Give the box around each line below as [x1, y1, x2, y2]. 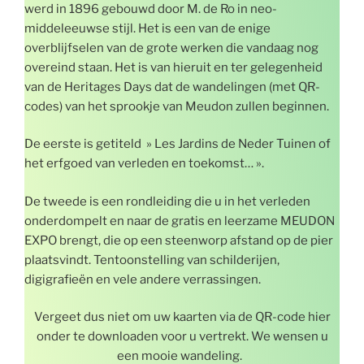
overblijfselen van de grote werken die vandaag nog [24, 40, 318, 55]
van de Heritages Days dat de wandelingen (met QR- [24, 79, 320, 94]
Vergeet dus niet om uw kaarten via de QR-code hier [33, 310, 331, 324]
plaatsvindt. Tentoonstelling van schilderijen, [24, 252, 279, 267]
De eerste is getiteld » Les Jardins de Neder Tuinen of [24, 136, 331, 151]
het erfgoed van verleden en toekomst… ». [24, 156, 266, 171]
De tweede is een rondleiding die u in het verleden [24, 193, 310, 209]
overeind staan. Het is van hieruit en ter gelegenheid [24, 59, 323, 75]
